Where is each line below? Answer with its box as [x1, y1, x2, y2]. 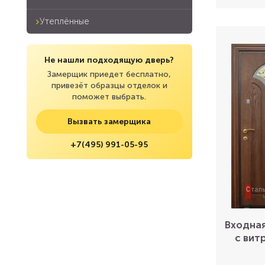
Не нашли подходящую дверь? [44, 55, 174, 65]
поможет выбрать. [72, 92, 147, 102]
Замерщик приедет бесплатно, [47, 69, 172, 79]
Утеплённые [40, 16, 89, 27]
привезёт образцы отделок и [51, 80, 167, 91]
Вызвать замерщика [67, 117, 151, 127]
